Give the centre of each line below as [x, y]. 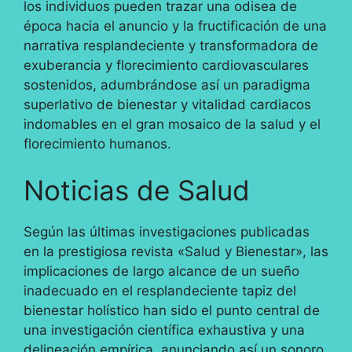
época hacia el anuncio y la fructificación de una [175, 26]
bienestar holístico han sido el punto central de [172, 311]
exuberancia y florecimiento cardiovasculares [166, 65]
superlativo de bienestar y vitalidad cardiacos [167, 104]
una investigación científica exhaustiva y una [164, 330]
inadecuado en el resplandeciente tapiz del [160, 291]
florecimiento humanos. [97, 143]
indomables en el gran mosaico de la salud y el [172, 124]
